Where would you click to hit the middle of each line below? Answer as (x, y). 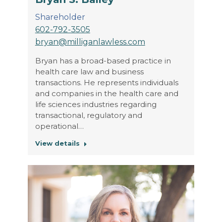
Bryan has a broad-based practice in (103, 60)
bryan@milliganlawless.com (90, 42)
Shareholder (60, 17)
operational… (59, 126)
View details (57, 143)
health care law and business (89, 71)
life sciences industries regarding (96, 104)
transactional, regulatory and (88, 115)
